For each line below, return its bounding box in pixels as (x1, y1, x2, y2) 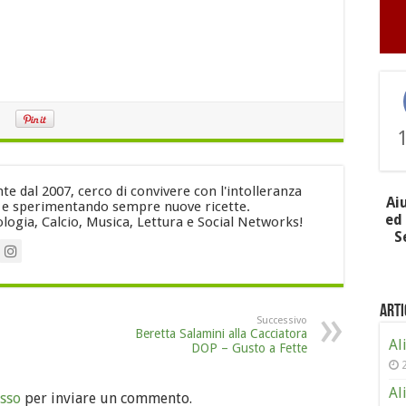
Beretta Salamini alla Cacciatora (135, 325, 307, 341)
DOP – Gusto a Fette (191, 340, 307, 355)
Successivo (256, 314, 307, 326)
